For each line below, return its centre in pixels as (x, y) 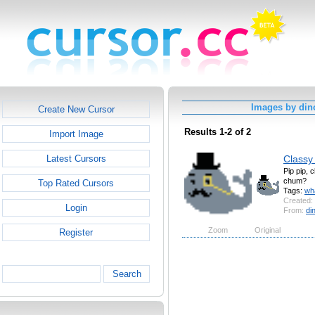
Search (127, 274)
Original (268, 230)
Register (76, 232)
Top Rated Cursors (76, 183)
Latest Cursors (76, 159)
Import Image (76, 134)
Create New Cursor (76, 109)
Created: (298, 200)
